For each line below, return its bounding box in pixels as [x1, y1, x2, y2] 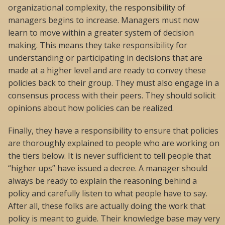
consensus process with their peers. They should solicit [8, 90, 215, 101]
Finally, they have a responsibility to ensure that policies [8, 125, 218, 137]
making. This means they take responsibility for [8, 40, 187, 51]
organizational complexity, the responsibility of [8, 2, 185, 14]
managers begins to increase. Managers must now [8, 15, 199, 26]
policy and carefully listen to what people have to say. [8, 188, 207, 199]
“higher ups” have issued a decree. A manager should [8, 163, 207, 174]
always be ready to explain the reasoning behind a [8, 175, 197, 187]
